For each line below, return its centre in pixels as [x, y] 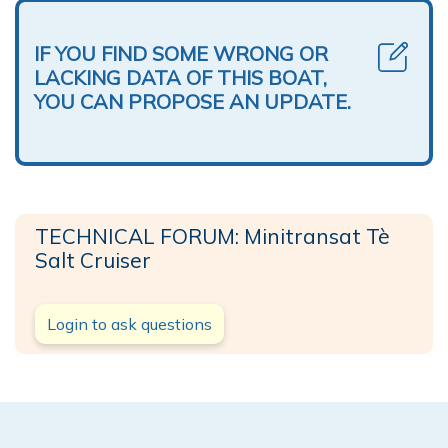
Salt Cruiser [93, 259]
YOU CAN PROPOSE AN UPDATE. [192, 101]
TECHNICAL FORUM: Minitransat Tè [212, 235]
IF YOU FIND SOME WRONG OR [181, 53]
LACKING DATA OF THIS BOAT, [180, 77]
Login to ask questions [129, 323]
